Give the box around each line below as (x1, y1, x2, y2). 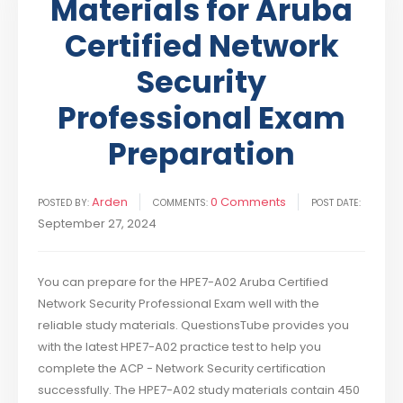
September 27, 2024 (38, 215, 157, 233)
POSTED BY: (38, 196, 90, 210)
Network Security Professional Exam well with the (38, 295, 320, 313)
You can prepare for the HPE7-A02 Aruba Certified (38, 273, 329, 291)
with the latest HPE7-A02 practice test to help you (38, 338, 322, 356)
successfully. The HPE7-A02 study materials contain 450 (38, 381, 361, 399)
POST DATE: (311, 196, 362, 210)
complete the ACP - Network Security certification (38, 360, 327, 378)
